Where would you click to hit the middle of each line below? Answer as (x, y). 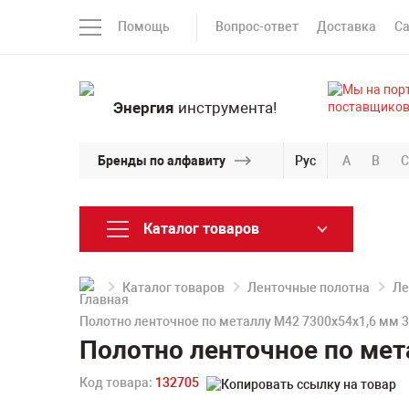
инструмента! (225, 108)
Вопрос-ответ (257, 26)
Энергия (143, 108)
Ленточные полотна (309, 288)
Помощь (144, 26)
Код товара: (117, 383)
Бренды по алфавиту (162, 160)
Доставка (346, 26)
